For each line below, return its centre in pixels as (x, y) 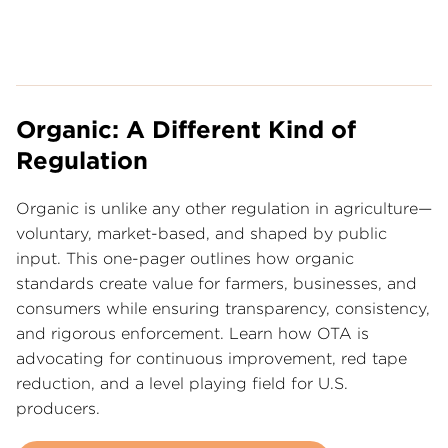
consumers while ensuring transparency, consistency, (223, 308)
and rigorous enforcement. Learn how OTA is (192, 333)
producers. (58, 408)
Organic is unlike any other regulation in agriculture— (224, 208)
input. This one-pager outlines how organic (185, 258)
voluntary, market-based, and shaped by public (201, 233)
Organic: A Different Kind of (186, 129)
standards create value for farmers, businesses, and (216, 283)
